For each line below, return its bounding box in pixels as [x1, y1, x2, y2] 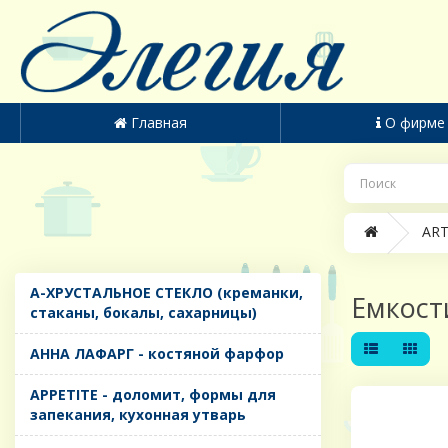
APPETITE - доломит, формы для [30, 385, 276, 405]
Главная [130, 113, 187, 133]
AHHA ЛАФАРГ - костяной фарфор [30, 344, 284, 364]
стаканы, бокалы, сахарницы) [30, 303, 257, 323]
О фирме [385, 113, 446, 133]
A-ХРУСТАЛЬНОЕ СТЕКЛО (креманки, [30, 283, 303, 303]
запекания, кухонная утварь [30, 405, 246, 425]
